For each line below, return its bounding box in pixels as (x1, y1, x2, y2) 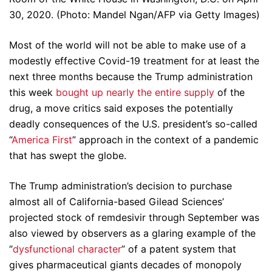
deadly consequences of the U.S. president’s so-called (9, 118, 257, 130)
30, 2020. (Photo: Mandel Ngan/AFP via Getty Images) (9, 8, 260, 21)
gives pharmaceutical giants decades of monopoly (9, 259, 242, 271)
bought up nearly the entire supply (56, 86, 214, 98)
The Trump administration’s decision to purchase (9, 180, 232, 192)
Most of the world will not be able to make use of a (9, 39, 246, 51)
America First (12, 134, 72, 146)
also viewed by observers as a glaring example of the (9, 227, 256, 239)
